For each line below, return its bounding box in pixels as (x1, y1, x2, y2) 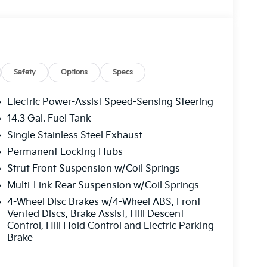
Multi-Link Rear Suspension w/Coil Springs (7, 179, 199, 191)
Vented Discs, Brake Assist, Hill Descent (7, 208, 184, 220)
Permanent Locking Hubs (7, 146, 123, 158)
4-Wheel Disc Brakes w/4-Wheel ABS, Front (7, 196, 201, 208)
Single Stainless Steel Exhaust (7, 129, 142, 141)
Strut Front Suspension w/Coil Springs (7, 163, 180, 175)
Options (61, 67, 88, 77)
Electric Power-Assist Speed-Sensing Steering (7, 96, 213, 108)
